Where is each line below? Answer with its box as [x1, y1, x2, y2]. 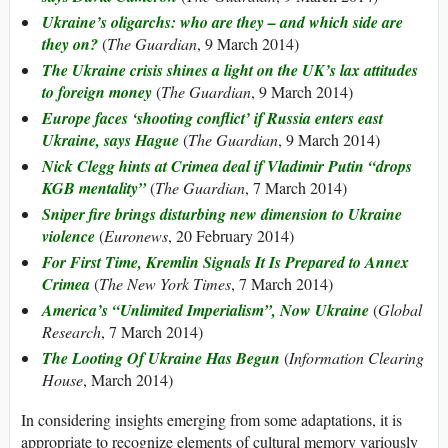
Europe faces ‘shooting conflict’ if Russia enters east [42, 107, 383, 130]
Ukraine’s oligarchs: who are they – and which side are [42, 11, 403, 34]
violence [42, 225, 95, 248]
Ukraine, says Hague [42, 129, 179, 152]
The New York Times [99, 273, 231, 295]
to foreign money [42, 81, 152, 104]
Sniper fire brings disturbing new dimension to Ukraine [42, 203, 402, 226]
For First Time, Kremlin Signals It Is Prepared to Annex [42, 251, 409, 274]
